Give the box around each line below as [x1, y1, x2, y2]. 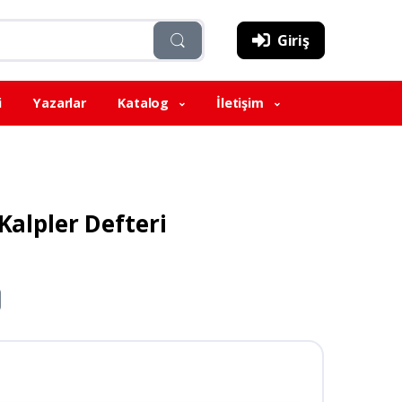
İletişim [215, 94, 267, 112]
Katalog [118, 94, 172, 112]
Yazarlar [33, 94, 86, 112]
